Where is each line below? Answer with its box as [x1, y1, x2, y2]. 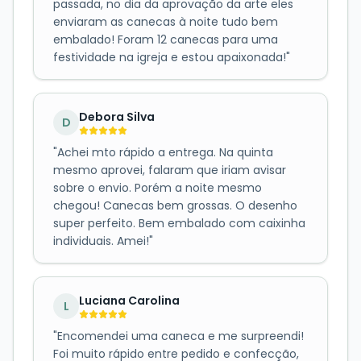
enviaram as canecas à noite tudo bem [53, 14, 278, 31]
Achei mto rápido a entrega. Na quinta [57, 144, 273, 161]
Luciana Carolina [79, 292, 180, 309]
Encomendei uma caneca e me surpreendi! [57, 328, 304, 345]
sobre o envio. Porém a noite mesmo [53, 180, 262, 197]
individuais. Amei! [53, 233, 149, 250]
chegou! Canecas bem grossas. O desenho [53, 197, 297, 214]
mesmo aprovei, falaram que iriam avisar [53, 162, 286, 179]
